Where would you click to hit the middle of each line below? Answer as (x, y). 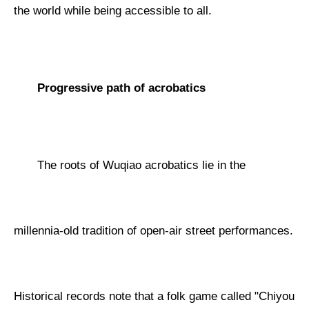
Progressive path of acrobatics (122, 88)
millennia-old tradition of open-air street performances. (154, 231)
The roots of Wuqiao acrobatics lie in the (142, 166)
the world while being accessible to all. (113, 11)
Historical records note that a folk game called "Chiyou (154, 297)
